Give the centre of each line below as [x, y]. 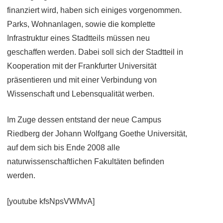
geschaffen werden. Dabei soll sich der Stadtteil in [95, 52]
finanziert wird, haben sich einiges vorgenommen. [94, 10]
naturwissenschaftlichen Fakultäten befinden [86, 162]
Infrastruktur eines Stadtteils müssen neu [78, 38]
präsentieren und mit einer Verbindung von [82, 80]
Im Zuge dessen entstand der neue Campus [84, 120]
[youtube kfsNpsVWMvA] [51, 201]
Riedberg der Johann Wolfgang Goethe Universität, [97, 134]
